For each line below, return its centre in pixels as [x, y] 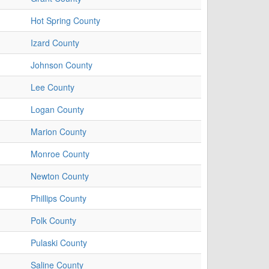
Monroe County [60, 154]
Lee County [53, 87]
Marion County [59, 132]
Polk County [53, 221]
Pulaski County [59, 243]
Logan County [57, 110]
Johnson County [62, 65]
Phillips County [59, 198]
